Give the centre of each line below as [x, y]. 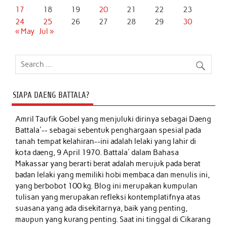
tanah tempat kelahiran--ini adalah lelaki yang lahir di [106, 142]
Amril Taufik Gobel [48, 119]
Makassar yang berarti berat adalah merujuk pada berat [108, 164]
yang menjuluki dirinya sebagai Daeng [146, 119]
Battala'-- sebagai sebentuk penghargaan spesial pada [108, 130]
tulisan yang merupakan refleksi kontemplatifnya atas [108, 197]
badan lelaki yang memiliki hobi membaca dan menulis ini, [113, 175]
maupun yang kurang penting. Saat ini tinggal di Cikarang [113, 220]
